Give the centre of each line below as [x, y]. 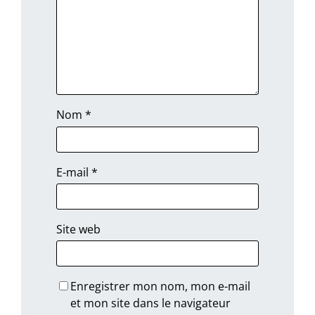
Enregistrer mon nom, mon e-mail [161, 287]
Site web [79, 230]
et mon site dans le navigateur [151, 303]
